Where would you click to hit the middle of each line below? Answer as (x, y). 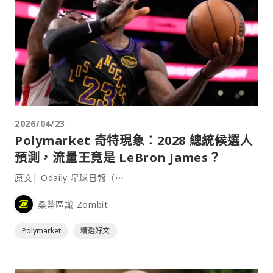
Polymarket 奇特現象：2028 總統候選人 (134, 141)
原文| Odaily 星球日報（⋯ (69, 178)
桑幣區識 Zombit (73, 204)
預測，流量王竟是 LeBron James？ (118, 158)
